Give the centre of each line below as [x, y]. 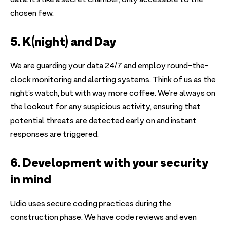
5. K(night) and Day [63, 42]
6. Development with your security [109, 163]
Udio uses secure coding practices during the [91, 204]
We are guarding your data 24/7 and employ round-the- [109, 67]
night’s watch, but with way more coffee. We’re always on [113, 94]
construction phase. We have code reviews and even [103, 218]
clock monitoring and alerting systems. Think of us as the [113, 80]
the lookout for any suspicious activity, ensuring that [105, 108]
